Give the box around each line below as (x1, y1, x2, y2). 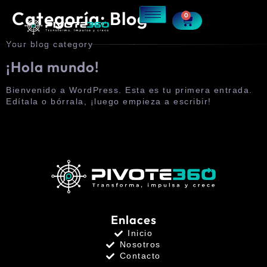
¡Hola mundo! (6, 58, 100, 76)
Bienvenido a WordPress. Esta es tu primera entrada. (6, 85, 253, 95)
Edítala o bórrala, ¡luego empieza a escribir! (6, 97, 212, 107)
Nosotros (119, 240, 161, 250)
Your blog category (6, 39, 93, 49)
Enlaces (110, 212, 157, 228)
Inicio (128, 228, 153, 238)
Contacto (119, 251, 161, 261)
